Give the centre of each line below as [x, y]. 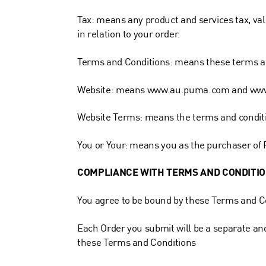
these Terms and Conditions [137, 243]
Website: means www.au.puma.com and [164, 90]
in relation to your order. [129, 35]
